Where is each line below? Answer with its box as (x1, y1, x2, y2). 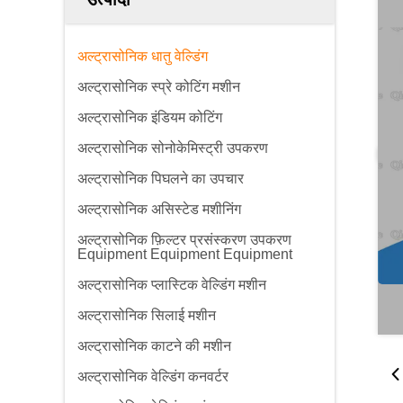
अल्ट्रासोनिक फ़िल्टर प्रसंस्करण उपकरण (77, 232, 291, 247)
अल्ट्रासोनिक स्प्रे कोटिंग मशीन (77, 79, 240, 94)
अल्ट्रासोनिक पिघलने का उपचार (77, 171, 244, 186)
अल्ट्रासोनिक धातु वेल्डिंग (77, 49, 208, 64)
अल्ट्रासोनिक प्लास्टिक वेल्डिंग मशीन (77, 277, 266, 292)
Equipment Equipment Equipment (77, 246, 292, 262)
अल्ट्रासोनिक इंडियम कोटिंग (77, 110, 222, 125)
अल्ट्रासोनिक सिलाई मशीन (77, 308, 216, 323)
